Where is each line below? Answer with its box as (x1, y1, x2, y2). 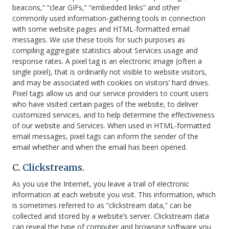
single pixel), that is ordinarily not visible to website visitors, (12, 67, 207, 77)
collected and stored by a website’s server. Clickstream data (12, 211, 209, 221)
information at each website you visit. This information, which (12, 190, 216, 199)
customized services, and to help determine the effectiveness (12, 110, 215, 120)
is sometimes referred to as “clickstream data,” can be (12, 200, 192, 210)
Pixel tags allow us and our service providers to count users (12, 88, 209, 98)
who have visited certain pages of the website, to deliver (12, 99, 198, 109)
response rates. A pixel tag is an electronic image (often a (12, 56, 202, 66)
